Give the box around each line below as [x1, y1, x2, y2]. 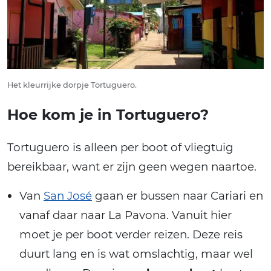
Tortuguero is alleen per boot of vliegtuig [7, 140, 233, 154]
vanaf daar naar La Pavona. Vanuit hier [19, 207, 232, 222]
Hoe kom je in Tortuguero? [7, 105, 209, 123]
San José [44, 188, 92, 203]
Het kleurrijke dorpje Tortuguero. [7, 80, 137, 90]
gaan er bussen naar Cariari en [92, 188, 263, 203]
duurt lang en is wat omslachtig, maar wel [19, 246, 253, 261]
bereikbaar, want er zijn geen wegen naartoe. [7, 159, 256, 174]
